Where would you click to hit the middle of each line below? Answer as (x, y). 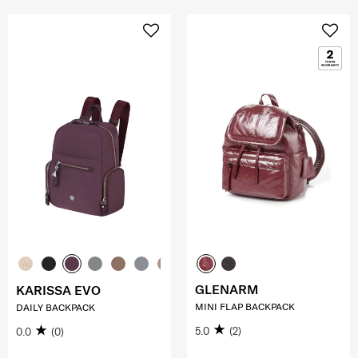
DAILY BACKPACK (56, 308)
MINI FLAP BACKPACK (245, 307)
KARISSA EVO (58, 290)
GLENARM (227, 290)
